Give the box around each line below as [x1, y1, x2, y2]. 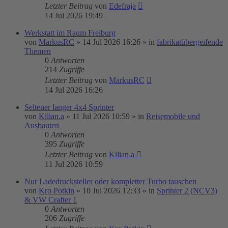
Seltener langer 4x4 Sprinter [24, 103, 114, 111]
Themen [24, 47, 51, 55]
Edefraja [109, 2, 136, 10]
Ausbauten [24, 121, 59, 130]
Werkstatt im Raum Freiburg [24, 28, 116, 37]
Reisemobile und [146, 112, 200, 121]
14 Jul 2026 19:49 [45, 11, 103, 20]
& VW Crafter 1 [24, 195, 77, 204]
